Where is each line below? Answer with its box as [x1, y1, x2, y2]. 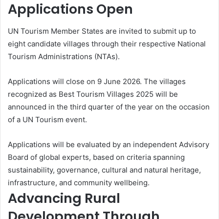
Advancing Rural [8, 189, 120, 207]
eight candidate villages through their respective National [8, 39, 206, 48]
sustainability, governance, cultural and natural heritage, [8, 165, 201, 175]
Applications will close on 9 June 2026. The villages [8, 76, 186, 86]
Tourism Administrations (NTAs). [8, 51, 120, 61]
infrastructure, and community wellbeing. [8, 177, 150, 187]
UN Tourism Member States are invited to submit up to [8, 26, 196, 36]
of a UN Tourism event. [8, 114, 87, 124]
